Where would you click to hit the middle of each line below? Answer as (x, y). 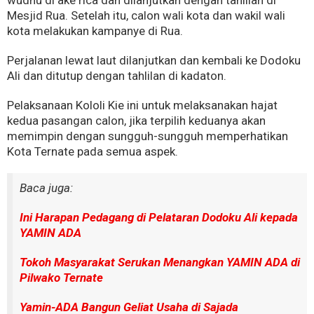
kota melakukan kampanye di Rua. (95, 31)
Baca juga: (46, 188)
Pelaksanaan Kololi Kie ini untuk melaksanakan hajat (142, 105)
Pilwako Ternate (61, 278)
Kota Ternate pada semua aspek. (93, 152)
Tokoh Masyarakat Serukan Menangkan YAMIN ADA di (160, 262)
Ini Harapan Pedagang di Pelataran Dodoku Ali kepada (159, 218)
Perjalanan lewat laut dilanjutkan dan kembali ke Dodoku (154, 61)
